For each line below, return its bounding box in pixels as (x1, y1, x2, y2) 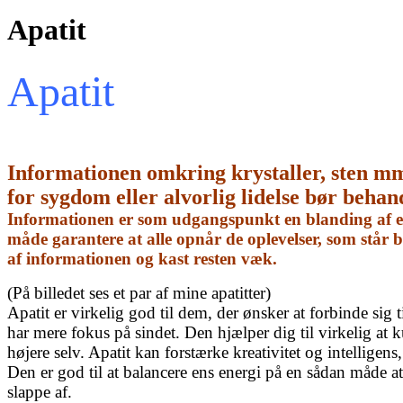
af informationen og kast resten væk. (7, 248, 277, 268)
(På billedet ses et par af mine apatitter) (7, 282, 271, 302)
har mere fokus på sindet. (7, 322, 184, 342)
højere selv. (7, 342, 88, 362)
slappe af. (7, 381, 72, 401)
